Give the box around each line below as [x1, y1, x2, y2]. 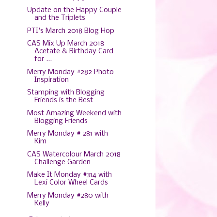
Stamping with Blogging [27, 89, 105, 96]
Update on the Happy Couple [27, 6, 122, 14]
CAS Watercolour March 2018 [27, 150, 121, 158]
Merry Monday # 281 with [27, 130, 108, 138]
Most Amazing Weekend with [27, 109, 122, 117]
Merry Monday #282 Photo [27, 68, 114, 76]
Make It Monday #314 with [27, 171, 112, 179]
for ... [34, 55, 52, 63]
